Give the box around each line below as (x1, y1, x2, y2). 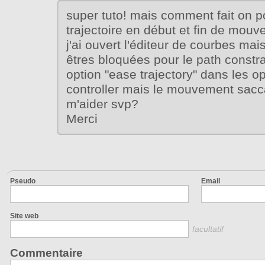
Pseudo (10, 177, 35, 186)
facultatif (192, 224, 224, 234)
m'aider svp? (66, 97, 138, 112)
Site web (10, 212, 38, 221)
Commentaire (10, 247, 83, 260)
